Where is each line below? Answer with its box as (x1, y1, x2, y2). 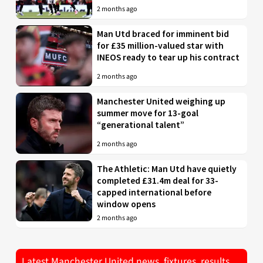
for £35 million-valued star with (97, 39, 224, 51)
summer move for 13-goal (97, 107, 199, 119)
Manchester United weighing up (97, 95, 226, 107)
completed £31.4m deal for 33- (97, 174, 219, 186)
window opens (97, 198, 156, 210)
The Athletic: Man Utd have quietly (97, 163, 237, 174)
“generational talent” (97, 119, 185, 130)
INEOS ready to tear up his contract (97, 51, 240, 63)
